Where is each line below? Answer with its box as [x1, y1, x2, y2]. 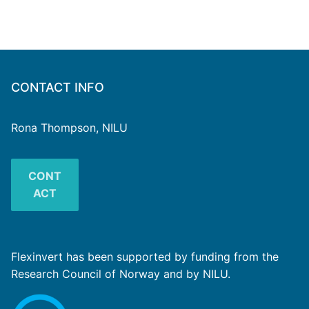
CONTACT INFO [11, 80, 104, 95]
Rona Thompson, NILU [11, 121, 128, 135]
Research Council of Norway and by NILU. [11, 267, 230, 281]
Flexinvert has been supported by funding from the [11, 250, 279, 264]
